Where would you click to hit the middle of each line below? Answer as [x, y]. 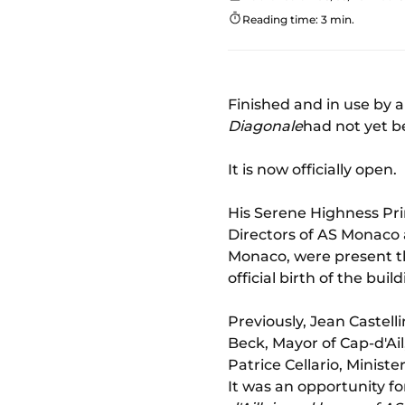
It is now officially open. [312, 169]
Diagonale [265, 126]
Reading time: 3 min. [298, 19]
